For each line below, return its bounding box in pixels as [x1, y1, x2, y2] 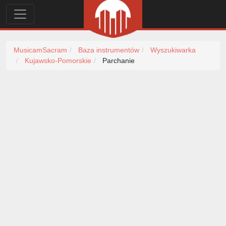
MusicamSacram [14, 46, 67, 54]
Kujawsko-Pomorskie [25, 56, 91, 65]
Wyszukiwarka [150, 46, 196, 54]
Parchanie [100, 56, 135, 65]
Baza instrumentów [78, 46, 139, 54]
